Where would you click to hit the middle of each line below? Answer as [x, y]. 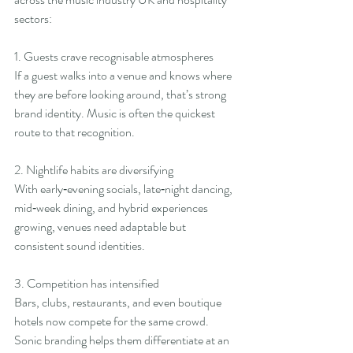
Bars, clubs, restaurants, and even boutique [119, 303]
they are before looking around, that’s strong [121, 95]
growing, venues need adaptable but [101, 227]
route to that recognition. [74, 132]
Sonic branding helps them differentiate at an [123, 340]
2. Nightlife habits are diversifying [94, 170]
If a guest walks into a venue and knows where [124, 76]
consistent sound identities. [80, 246]
